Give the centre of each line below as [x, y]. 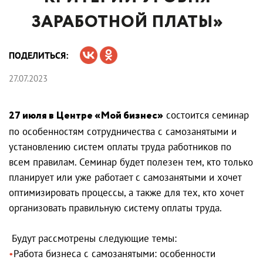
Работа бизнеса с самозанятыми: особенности [114, 253]
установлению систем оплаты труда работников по [120, 146]
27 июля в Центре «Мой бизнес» [86, 116]
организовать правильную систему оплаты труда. [115, 208]
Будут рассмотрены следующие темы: [93, 238]
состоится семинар [206, 115]
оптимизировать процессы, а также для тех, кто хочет [126, 192]
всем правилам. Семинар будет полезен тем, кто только [131, 162]
